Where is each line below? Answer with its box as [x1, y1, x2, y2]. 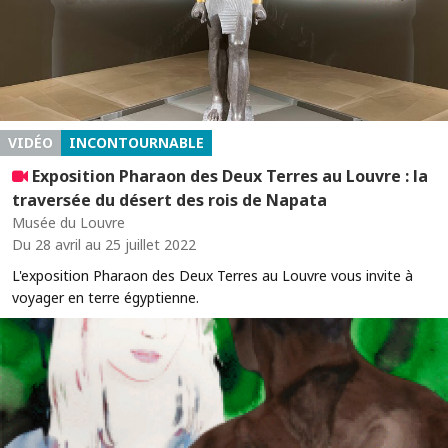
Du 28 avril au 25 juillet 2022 [12, 234, 196, 254]
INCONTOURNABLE [69, 132, 204, 152]
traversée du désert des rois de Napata [12, 188, 327, 211]
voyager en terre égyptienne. [12, 287, 199, 307]
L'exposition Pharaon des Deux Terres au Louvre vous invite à [12, 265, 413, 285]
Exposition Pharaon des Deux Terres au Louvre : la [28, 164, 428, 187]
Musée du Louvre [12, 212, 125, 232]
